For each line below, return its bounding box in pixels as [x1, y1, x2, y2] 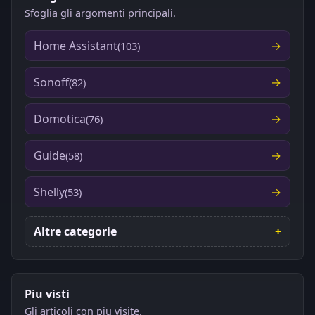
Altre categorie [34, 223, 117, 239]
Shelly [34, 184, 65, 200]
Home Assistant [34, 37, 117, 53]
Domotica [34, 110, 86, 127]
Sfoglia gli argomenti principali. [25, 6, 176, 20]
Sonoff [34, 74, 69, 90]
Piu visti [25, 285, 70, 302]
